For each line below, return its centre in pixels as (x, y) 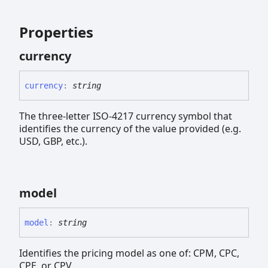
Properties (56, 32)
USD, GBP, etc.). (53, 141)
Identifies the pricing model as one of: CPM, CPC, (129, 253)
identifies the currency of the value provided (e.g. (130, 128)
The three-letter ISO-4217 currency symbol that (126, 116)
